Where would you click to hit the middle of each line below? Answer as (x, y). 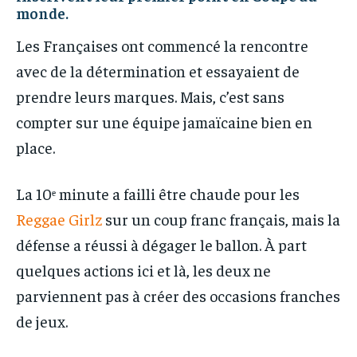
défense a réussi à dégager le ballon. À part (161, 245)
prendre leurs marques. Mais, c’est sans (150, 96)
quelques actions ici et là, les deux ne (143, 270)
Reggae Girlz (59, 219)
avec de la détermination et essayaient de (158, 71)
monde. (42, 13)
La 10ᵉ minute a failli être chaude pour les (158, 194)
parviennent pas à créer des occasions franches (178, 296)
